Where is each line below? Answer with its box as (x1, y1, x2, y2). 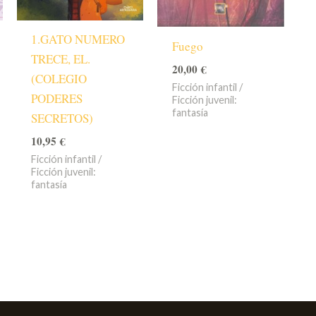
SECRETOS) (30, 110, 93, 127)
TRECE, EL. (30, 51, 90, 68)
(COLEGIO (30, 71, 87, 87)
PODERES (30, 90, 83, 107)
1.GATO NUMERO (30, 31, 125, 48)
